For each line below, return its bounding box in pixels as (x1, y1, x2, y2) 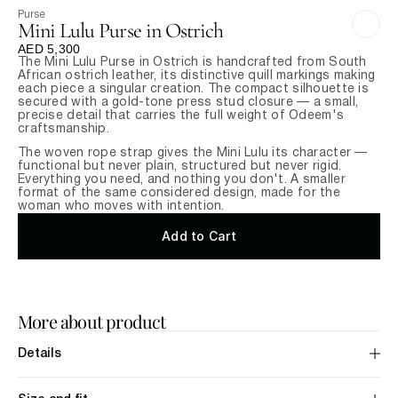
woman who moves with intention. (18, 201, 225, 213)
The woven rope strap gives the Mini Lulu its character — (18, 147, 368, 160)
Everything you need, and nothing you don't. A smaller (18, 174, 346, 187)
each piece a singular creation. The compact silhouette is (18, 84, 369, 96)
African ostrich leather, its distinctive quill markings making (18, 70, 376, 83)
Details (18, 348, 61, 361)
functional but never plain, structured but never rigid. (18, 161, 342, 173)
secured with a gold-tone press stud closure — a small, (18, 97, 359, 109)
